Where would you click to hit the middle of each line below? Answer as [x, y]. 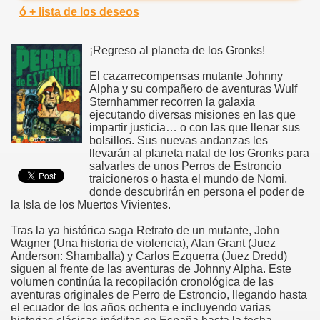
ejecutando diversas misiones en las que [192, 114]
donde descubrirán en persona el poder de [197, 191]
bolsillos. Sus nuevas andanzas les [179, 140]
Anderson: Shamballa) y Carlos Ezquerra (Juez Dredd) [149, 256]
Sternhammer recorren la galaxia [172, 101]
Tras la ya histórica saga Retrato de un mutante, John [145, 230]
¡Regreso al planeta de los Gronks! [177, 50]
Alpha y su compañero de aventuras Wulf [193, 89]
